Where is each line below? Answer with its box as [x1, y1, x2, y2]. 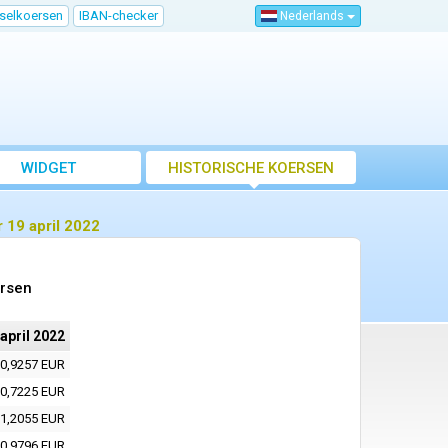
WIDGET [20, 159, 76, 178]
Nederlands [277, 9, 347, 24]
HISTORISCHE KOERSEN [168, 159, 334, 178]
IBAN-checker [79, 8, 158, 23]
